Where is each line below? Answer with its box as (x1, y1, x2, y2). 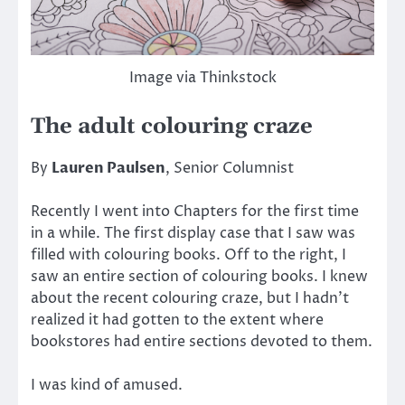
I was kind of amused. (31, 375, 183, 396)
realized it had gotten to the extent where (31, 310, 324, 331)
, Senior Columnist (165, 157, 294, 178)
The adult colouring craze (31, 112, 313, 140)
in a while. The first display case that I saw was (31, 223, 355, 244)
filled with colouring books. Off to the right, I (31, 245, 346, 266)
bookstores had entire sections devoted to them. (31, 332, 372, 353)
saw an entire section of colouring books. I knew (31, 267, 368, 287)
